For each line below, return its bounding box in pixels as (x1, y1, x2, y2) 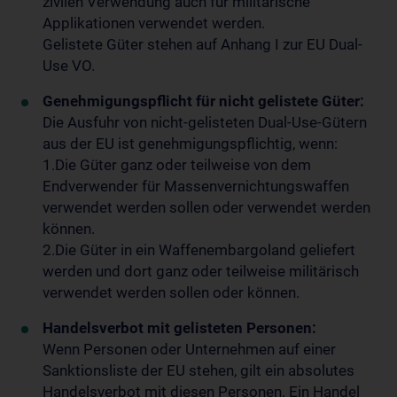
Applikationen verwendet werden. (43, 14, 265, 32)
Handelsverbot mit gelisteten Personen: (43, 319, 316, 337)
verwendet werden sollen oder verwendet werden (43, 198, 370, 216)
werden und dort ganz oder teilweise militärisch (43, 262, 359, 280)
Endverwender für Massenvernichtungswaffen (43, 177, 349, 195)
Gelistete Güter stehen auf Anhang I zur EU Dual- (43, 35, 362, 53)
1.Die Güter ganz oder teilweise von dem (43, 156, 311, 174)
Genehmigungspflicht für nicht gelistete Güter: (43, 92, 364, 110)
